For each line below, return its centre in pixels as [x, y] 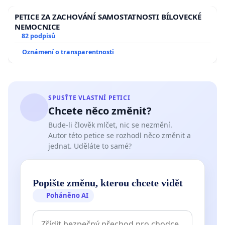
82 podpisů [38, 36]
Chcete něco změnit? [100, 111]
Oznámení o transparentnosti [68, 52]
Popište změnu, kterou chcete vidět [108, 183]
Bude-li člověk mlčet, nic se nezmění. [110, 125]
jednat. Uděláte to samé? [90, 146]
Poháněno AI [68, 195]
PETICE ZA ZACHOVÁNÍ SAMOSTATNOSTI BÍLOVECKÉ [108, 17]
